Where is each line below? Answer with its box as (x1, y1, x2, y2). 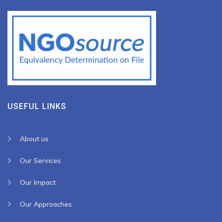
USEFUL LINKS (7, 102, 66, 111)
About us (20, 134, 49, 143)
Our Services (20, 156, 61, 165)
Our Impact (20, 178, 55, 187)
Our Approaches (20, 200, 72, 209)
